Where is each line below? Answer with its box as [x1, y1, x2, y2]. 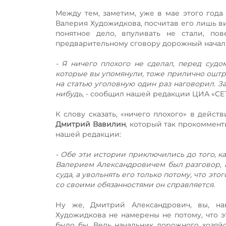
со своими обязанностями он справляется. [55, 180, 215, 189]
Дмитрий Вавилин [55, 119, 126, 129]
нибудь [55, 89, 82, 98]
